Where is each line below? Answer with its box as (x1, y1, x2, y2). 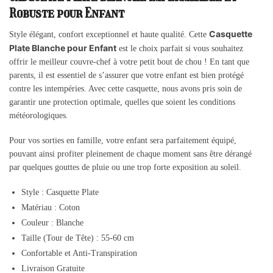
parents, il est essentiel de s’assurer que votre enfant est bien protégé (9, 70, 244, 80)
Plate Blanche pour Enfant (9, 42, 116, 53)
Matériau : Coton (21, 203, 80, 213)
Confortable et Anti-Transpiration (21, 249, 137, 258)
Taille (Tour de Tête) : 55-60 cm (21, 233, 134, 243)
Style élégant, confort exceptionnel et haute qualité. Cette (9, 29, 209, 39)
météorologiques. (9, 110, 68, 120)
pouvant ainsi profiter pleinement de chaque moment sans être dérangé (9, 149, 252, 159)
